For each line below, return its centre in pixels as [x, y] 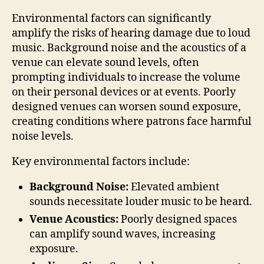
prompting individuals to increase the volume [126, 77]
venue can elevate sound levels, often [105, 62]
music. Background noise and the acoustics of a [129, 48]
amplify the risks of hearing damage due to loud [131, 33]
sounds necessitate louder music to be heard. [141, 202]
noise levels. [43, 136]
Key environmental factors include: [101, 161]
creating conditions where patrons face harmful [132, 121]
